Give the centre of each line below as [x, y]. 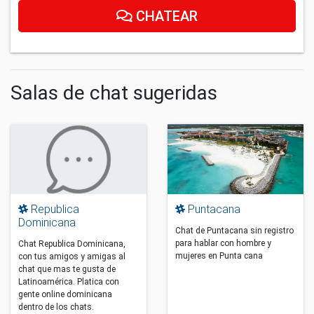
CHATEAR [165, 16]
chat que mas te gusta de [67, 269]
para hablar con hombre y [224, 243]
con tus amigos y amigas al [72, 256]
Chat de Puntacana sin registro [235, 230]
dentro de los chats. [56, 307]
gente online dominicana [66, 294]
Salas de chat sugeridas [114, 93]
